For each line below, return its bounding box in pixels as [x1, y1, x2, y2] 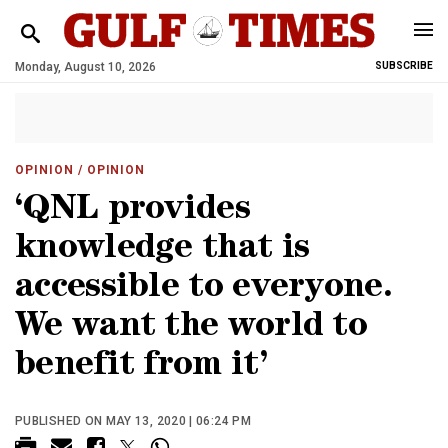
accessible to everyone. [15, 272, 392, 307]
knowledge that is [15, 233, 310, 268]
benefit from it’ [15, 350, 267, 385]
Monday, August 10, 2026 [15, 60, 156, 74]
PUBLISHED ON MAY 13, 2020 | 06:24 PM [15, 414, 251, 428]
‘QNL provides [15, 194, 250, 229]
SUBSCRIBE [375, 60, 433, 71]
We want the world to [15, 311, 367, 346]
